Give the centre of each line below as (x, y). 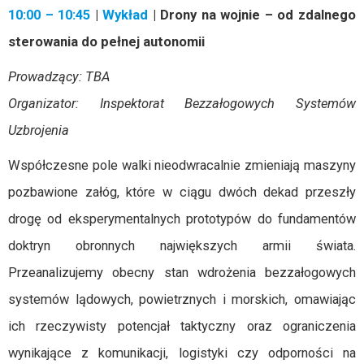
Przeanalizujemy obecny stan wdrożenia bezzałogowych (182, 273)
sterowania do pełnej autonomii (106, 42)
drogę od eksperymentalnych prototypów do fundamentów (182, 219)
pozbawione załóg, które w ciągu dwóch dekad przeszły (182, 192)
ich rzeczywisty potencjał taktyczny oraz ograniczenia (182, 326)
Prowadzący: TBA (59, 77)
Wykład (123, 15)
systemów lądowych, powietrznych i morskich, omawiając (182, 299)
